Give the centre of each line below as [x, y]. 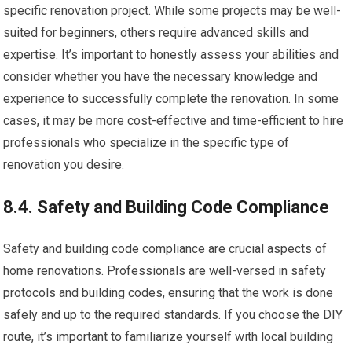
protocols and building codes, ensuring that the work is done [169, 292]
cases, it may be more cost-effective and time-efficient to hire [174, 120]
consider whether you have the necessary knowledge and [161, 76]
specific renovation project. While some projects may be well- [172, 10]
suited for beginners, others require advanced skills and [156, 32]
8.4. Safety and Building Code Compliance [167, 207]
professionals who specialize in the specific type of [147, 142]
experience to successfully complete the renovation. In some [171, 98]
